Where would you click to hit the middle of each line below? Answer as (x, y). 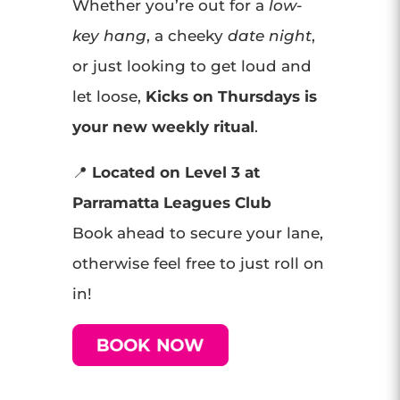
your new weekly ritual (163, 127)
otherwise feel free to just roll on (198, 263)
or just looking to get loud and (192, 66)
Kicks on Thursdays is (231, 96)
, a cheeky (187, 36)
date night (269, 36)
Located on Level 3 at (175, 172)
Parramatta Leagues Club (171, 203)
